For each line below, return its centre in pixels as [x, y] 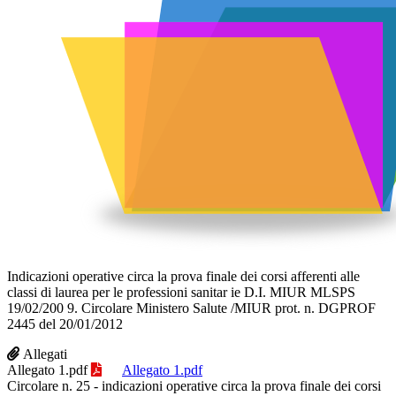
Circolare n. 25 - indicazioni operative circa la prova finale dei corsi [194, 385]
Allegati [45, 354]
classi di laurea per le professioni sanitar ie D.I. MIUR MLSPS [181, 292]
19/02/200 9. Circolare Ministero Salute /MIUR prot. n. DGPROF [191, 308]
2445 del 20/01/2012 [65, 324]
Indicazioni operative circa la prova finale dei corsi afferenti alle [183, 276]
